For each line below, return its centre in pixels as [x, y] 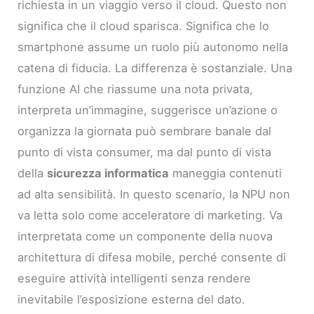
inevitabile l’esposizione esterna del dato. [132, 300]
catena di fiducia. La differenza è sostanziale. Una [155, 68]
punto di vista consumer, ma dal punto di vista [145, 152]
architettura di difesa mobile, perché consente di [152, 258]
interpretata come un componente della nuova [145, 237]
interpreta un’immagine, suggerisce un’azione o [148, 110]
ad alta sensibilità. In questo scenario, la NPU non [154, 194]
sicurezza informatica [108, 173]
